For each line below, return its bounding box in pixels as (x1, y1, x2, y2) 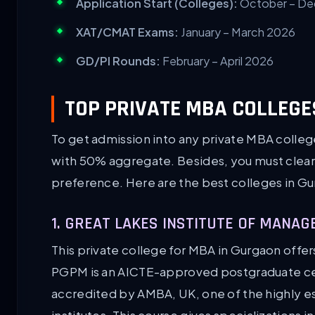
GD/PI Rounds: (76, 53, 160, 69)
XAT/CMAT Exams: (76, 25, 179, 40)
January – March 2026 (179, 25, 295, 40)
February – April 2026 (160, 53, 274, 69)
